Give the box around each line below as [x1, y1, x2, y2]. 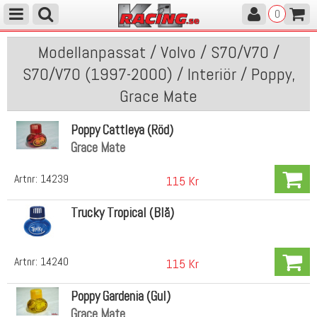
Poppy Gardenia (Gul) [70, 287, 171, 305]
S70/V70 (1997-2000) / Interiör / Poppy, [22, 63, 295, 85]
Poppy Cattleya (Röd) [70, 120, 173, 139]
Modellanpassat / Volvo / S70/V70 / [38, 41, 279, 63]
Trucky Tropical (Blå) [70, 204, 174, 222]
